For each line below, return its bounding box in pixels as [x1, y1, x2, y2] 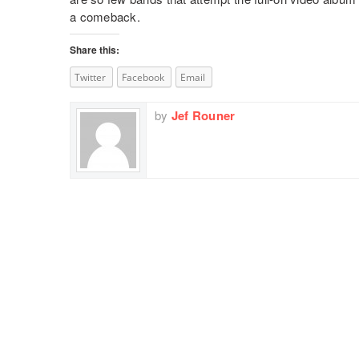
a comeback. [70, 8, 140, 25]
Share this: [70, 42, 119, 57]
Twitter [75, 71, 106, 84]
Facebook [122, 71, 164, 84]
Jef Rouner [171, 106, 236, 124]
